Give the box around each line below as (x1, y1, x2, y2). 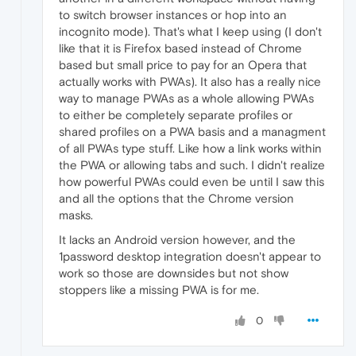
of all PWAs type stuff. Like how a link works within (59, 141, 322, 155)
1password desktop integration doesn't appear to (59, 249, 321, 263)
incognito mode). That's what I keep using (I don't (59, 24, 322, 38)
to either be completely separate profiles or (59, 107, 292, 122)
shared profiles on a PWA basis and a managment (59, 124, 326, 138)
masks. (59, 207, 93, 222)
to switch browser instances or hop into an (59, 7, 287, 21)
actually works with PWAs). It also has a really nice (59, 74, 321, 88)
